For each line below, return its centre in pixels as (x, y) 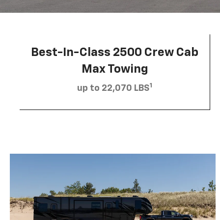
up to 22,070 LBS (113, 88)
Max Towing (115, 69)
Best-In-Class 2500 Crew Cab (115, 52)
